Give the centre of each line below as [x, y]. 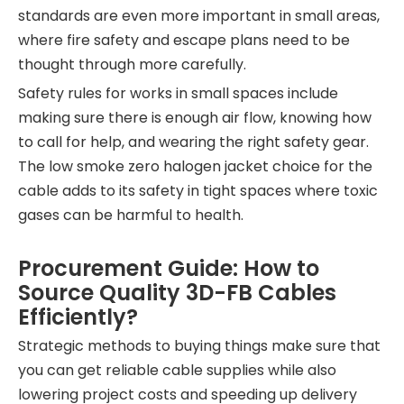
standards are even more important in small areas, [199, 16]
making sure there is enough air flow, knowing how [195, 118]
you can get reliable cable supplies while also [177, 370]
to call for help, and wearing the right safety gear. [193, 142]
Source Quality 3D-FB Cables [177, 293]
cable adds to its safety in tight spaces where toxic [198, 191]
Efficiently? [78, 317]
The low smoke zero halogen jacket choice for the [195, 166]
